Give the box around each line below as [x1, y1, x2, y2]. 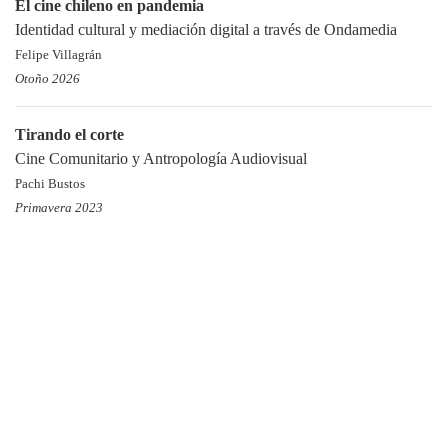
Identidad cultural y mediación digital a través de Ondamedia [15, 21, 397, 38]
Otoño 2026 [15, 72, 80, 86]
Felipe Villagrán [15, 48, 102, 62]
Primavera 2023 [15, 201, 103, 215]
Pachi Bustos [15, 177, 85, 191]
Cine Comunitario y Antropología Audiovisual [15, 150, 307, 167]
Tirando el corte [15, 126, 124, 143]
